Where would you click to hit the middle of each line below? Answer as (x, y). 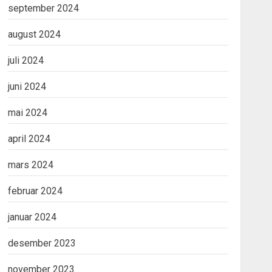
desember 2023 (42, 243)
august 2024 (34, 34)
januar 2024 (32, 217)
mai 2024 (27, 113)
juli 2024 (25, 60)
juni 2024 (27, 87)
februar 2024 (35, 191)
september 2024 (43, 8)
